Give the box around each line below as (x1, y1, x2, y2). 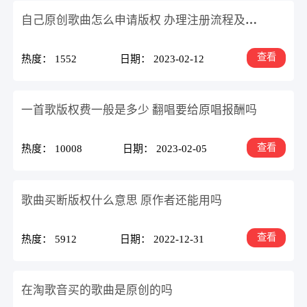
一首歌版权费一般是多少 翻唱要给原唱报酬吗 (21, 103, 258, 117)
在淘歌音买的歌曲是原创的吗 (21, 283, 173, 297)
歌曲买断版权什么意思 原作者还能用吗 (21, 193, 223, 207)
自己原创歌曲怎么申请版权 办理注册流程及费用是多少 (245, 13, 258, 27)
